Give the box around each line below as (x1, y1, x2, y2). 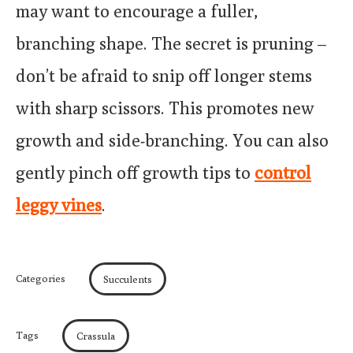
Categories (16, 271, 65, 284)
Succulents (103, 272, 152, 285)
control (255, 162, 311, 183)
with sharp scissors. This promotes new (16, 97, 314, 118)
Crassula (76, 329, 115, 342)
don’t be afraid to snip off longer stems (16, 65, 312, 86)
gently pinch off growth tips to (16, 162, 255, 183)
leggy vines (16, 194, 102, 215)
